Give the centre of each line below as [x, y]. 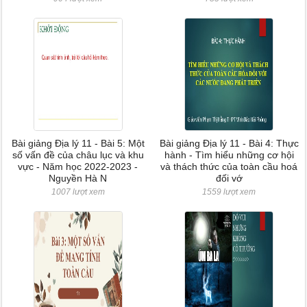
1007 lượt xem [78, 192]
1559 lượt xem [229, 192]
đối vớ [229, 178]
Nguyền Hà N [78, 178]
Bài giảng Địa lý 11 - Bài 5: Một [78, 143]
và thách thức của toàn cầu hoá [229, 167]
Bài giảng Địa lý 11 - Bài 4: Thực [229, 143]
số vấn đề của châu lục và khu [78, 155]
